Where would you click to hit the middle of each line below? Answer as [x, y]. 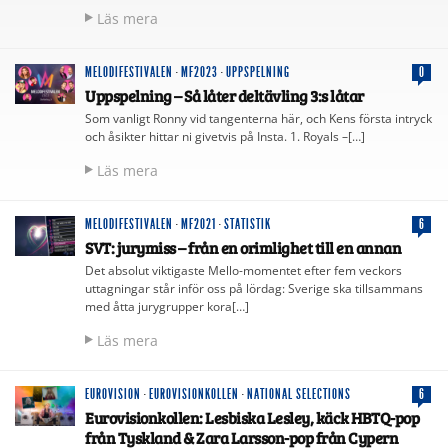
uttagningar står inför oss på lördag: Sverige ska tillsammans [254, 288]
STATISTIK [247, 224]
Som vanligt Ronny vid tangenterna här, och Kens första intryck [258, 118]
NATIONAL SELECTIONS [299, 394]
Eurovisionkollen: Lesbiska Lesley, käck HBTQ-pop [252, 417]
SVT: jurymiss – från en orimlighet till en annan [243, 247]
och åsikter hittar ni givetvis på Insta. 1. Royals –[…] [225, 136]
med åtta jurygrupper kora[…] [167, 306]
